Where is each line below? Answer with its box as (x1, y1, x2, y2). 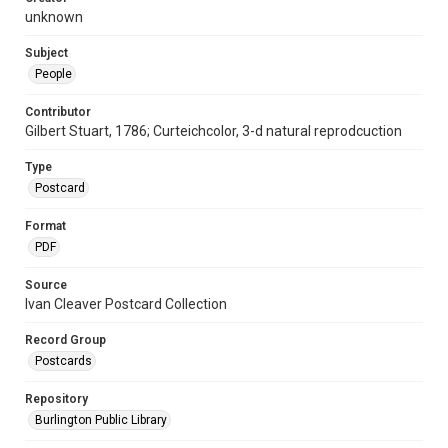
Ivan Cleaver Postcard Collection (25, 295, 227, 312)
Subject (25, 45, 68, 60)
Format (25, 218, 66, 233)
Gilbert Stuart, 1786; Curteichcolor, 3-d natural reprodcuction (25, 122, 402, 139)
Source (25, 277, 67, 292)
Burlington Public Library (35, 412, 167, 427)
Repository (25, 391, 88, 406)
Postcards (35, 353, 92, 368)
